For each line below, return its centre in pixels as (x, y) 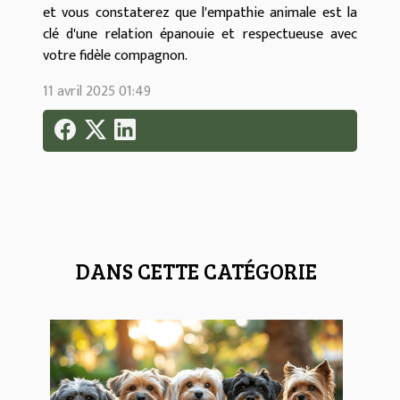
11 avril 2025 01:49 (97, 91)
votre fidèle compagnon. (115, 55)
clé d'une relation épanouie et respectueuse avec (200, 34)
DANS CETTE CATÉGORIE (196, 271)
